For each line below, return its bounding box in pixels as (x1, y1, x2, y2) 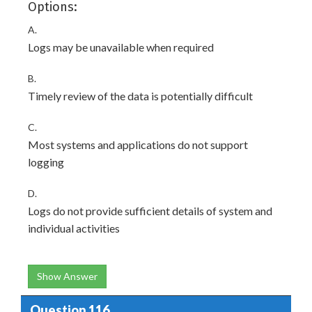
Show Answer (37, 270, 97, 282)
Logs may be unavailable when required (28, 40, 214, 54)
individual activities (28, 221, 120, 235)
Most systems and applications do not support (28, 138, 248, 151)
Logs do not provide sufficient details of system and (28, 204, 272, 217)
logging (28, 155, 64, 169)
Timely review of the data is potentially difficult (28, 89, 253, 102)
